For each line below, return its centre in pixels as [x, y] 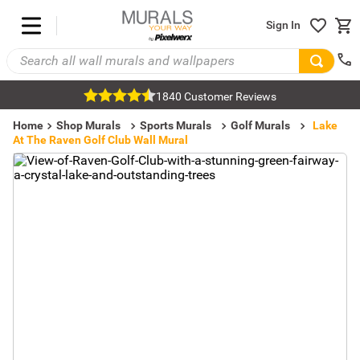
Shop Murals [88, 125]
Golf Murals [260, 125]
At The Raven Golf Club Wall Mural [100, 140]
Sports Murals [176, 125]
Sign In [283, 25]
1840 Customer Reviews [216, 96]
